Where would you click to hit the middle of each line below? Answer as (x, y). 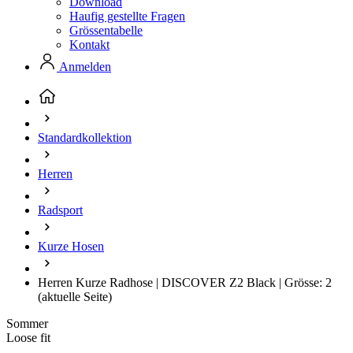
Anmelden (84, 67)
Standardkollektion (85, 137)
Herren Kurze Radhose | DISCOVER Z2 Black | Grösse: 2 (185, 282)
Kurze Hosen (71, 246)
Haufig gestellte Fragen (127, 16)
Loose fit (28, 338)
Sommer (27, 323)
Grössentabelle (106, 30)
